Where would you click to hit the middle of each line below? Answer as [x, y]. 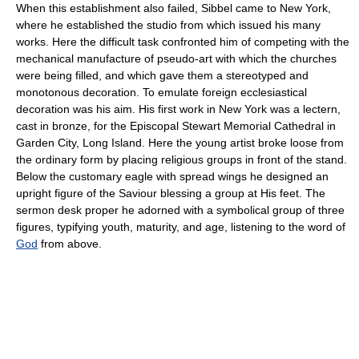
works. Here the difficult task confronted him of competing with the [183, 41]
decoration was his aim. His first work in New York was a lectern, [178, 109]
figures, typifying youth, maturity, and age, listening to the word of [181, 226]
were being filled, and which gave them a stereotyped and [162, 75]
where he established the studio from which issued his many [168, 24]
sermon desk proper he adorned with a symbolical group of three [180, 210]
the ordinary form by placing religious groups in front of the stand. [182, 159]
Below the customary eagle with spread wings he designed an [172, 176]
